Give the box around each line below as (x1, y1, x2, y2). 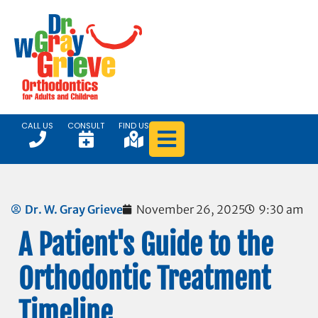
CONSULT (67, 120, 104, 132)
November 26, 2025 (136, 202, 245, 217)
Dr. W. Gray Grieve (25, 202, 123, 217)
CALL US (21, 120, 53, 132)
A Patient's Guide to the (18, 227, 273, 263)
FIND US (119, 120, 149, 132)
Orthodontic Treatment (18, 261, 270, 297)
